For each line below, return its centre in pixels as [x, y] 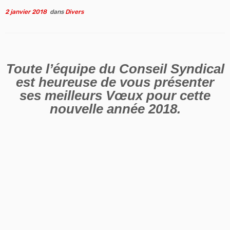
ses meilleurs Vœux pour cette [115, 95]
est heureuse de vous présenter [115, 82]
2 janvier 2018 [26, 12]
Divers [74, 12]
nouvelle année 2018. [115, 109]
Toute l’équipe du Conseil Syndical [115, 69]
